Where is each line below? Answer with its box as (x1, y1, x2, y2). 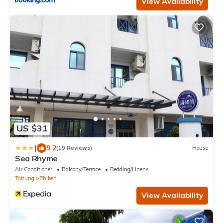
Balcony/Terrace (62, 165, 101, 173)
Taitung (15, 174, 34, 182)
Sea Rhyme (15, 153, 58, 163)
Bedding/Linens (110, 165, 149, 173)
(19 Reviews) (56, 144, 92, 152)
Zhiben (39, 174, 57, 182)
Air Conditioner (15, 165, 52, 173)
